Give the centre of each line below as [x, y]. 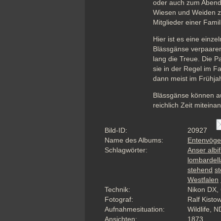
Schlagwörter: [126, 150]
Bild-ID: [116, 130]
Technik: [117, 189]
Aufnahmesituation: [135, 209]
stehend [200, 170]
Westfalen [203, 180]
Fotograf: [119, 199]
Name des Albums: [134, 140]
